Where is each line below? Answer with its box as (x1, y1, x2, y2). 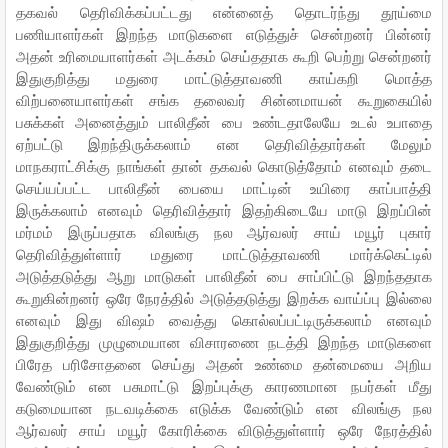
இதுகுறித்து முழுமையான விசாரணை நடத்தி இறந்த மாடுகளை (16, 332, 432, 352)
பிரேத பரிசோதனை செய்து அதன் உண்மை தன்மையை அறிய (16, 354, 432, 374)
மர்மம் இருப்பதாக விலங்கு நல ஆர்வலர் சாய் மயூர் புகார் (16, 222, 432, 242)
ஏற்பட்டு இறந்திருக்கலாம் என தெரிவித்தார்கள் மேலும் (16, 134, 432, 154)
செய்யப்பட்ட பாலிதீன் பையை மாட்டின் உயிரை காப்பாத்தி (16, 178, 432, 198)
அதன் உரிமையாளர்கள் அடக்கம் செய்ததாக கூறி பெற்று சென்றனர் (16, 46, 432, 66)
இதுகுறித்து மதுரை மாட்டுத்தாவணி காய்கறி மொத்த (16, 68, 432, 88)
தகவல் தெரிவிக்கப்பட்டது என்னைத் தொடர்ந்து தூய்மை (16, 2, 432, 22)
